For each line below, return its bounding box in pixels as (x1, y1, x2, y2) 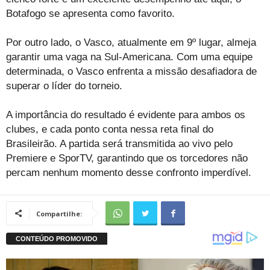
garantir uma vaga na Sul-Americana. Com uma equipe (6, 51, 253, 63)
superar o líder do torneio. (6, 80, 125, 92)
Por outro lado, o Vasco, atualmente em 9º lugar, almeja (6, 36, 256, 48)
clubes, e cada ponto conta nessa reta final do (6, 123, 213, 135)
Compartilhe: (36, 209, 82, 218)
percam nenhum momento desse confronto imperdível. (6, 166, 251, 178)
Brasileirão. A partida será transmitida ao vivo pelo (6, 137, 233, 149)
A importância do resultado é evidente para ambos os (6, 108, 245, 121)
